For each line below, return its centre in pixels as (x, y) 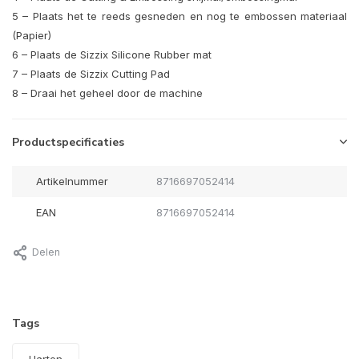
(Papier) (32, 36)
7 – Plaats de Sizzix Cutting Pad (91, 74)
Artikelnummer (72, 182)
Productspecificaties (68, 143)
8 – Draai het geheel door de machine (107, 93)
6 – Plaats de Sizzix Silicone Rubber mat (112, 55)
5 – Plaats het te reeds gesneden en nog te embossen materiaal (179, 16)
